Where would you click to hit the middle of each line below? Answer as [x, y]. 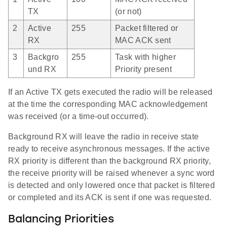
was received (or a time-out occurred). [79, 116]
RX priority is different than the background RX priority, [110, 161]
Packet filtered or [147, 28]
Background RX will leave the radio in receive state [104, 136]
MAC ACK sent [143, 40]
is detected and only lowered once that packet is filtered [112, 185]
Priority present [143, 69]
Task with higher [145, 57]
